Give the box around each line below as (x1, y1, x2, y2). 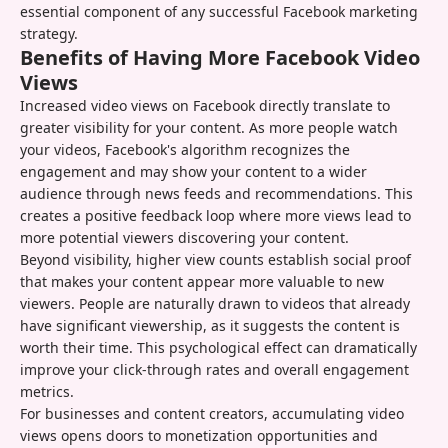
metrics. (20, 382, 74, 402)
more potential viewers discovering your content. (20, 228, 349, 248)
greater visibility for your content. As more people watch (20, 118, 398, 138)
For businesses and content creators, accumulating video (20, 404, 404, 424)
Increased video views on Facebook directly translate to (20, 96, 390, 116)
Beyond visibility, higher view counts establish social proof (20, 250, 411, 270)
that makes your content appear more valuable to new (20, 272, 384, 292)
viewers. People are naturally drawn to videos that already (20, 294, 410, 314)
